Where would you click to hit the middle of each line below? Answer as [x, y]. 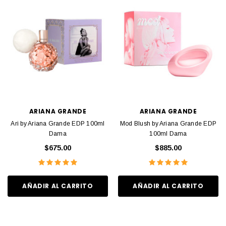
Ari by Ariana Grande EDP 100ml [58, 124]
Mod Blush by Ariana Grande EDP [168, 124]
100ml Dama [168, 134]
